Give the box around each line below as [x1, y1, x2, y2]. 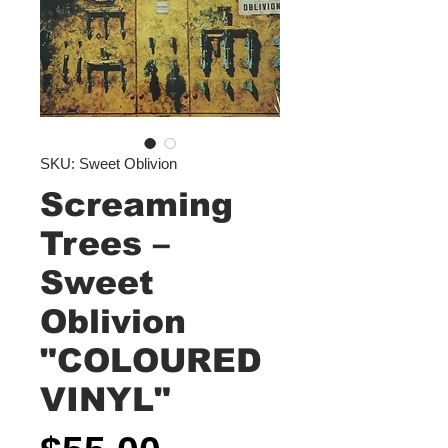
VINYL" [40, 381, 171, 418]
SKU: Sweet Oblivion [40, 155, 177, 172]
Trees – [40, 225, 170, 262]
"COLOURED [40, 342, 262, 379]
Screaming [40, 186, 233, 223]
